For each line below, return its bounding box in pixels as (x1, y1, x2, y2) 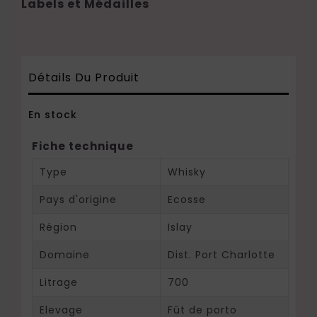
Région (40, 220, 77, 234)
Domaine (40, 248, 90, 262)
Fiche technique (32, 139, 134, 154)
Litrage (40, 275, 78, 289)
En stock (28, 108, 77, 122)
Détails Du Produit (28, 69, 139, 86)
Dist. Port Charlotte (167, 248, 275, 262)
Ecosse (167, 192, 206, 207)
